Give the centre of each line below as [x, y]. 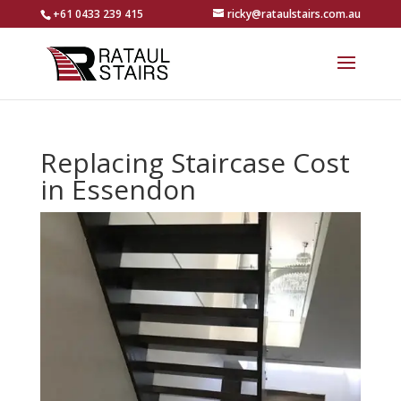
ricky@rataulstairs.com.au [294, 14]
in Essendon [118, 189]
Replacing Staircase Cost [195, 162]
